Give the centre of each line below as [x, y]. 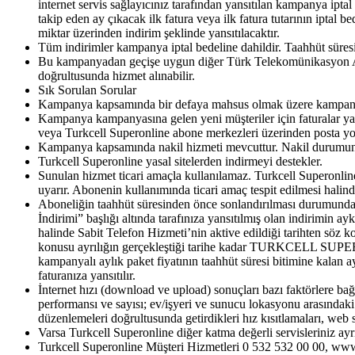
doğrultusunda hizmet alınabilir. [116, 76]
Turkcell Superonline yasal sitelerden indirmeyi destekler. [180, 162]
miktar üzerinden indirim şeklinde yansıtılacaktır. [159, 33]
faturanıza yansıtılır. [87, 276]
